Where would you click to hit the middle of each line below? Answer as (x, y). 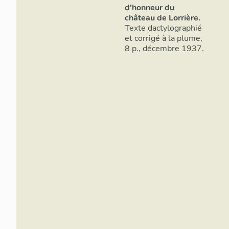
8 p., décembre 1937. (164, 49)
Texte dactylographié (163, 28)
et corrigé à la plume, (164, 39)
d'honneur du (150, 8)
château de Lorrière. (163, 18)
